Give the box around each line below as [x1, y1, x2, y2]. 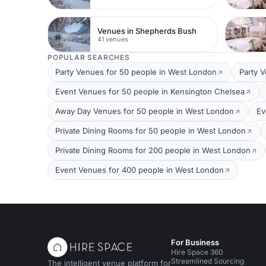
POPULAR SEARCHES [47, 53, 130, 62]
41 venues [97, 34, 129, 43]
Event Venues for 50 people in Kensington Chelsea [55, 87, 245, 96]
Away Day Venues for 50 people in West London [55, 106, 234, 116]
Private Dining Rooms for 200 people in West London [55, 145, 251, 155]
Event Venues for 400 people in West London [55, 165, 224, 175]
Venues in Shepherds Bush [97, 26, 197, 36]
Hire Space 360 [171, 248, 223, 256]
